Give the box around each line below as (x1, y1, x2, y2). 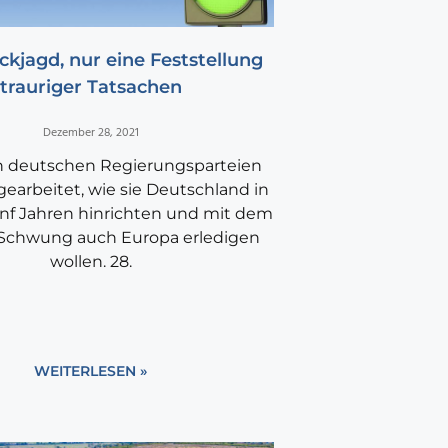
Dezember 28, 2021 (42, 123, 139, 144)
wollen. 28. (49, 252, 132, 272)
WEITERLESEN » (34, 362, 148, 381)
